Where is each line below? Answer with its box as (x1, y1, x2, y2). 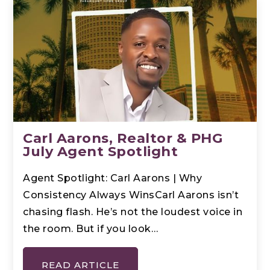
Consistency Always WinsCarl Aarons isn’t (23, 189, 239, 201)
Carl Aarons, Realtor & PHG (23, 129, 224, 146)
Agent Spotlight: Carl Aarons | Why (23, 172, 202, 184)
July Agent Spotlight (23, 142, 178, 160)
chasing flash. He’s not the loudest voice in (23, 206, 243, 218)
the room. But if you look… (23, 222, 159, 234)
